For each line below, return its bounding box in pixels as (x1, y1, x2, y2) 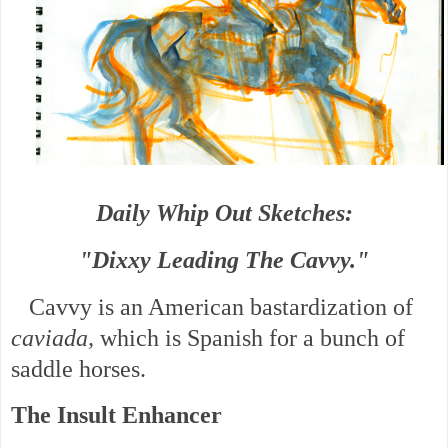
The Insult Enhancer (11, 402, 222, 429)
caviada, (11, 324, 94, 351)
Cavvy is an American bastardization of (11, 293, 413, 320)
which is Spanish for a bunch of (94, 324, 405, 351)
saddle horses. (11, 355, 146, 382)
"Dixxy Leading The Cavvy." (79, 246, 369, 273)
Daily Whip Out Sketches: (95, 199, 353, 226)
